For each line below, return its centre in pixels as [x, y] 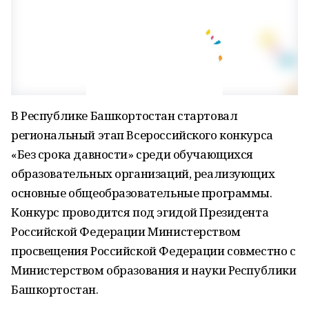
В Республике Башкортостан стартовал [124, 116]
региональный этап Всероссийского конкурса [142, 135]
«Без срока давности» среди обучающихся [132, 154]
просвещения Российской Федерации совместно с [153, 251]
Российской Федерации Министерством [126, 231]
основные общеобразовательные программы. [142, 193]
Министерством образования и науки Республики [154, 270]
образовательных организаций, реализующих [143, 173]
